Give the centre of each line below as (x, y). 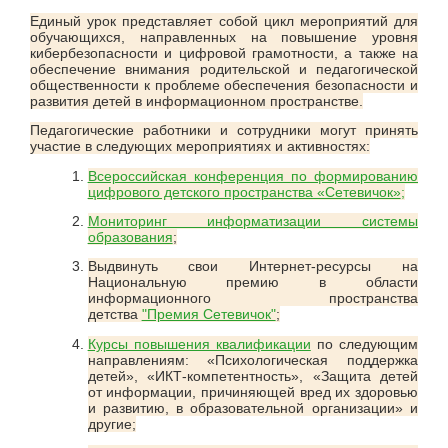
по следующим (364, 343)
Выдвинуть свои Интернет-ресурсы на (252, 266)
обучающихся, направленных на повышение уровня (224, 36)
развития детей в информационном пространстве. (196, 100)
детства (114, 314)
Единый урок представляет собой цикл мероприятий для (224, 20)
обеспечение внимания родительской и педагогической (224, 68)
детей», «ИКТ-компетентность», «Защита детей (252, 375)
